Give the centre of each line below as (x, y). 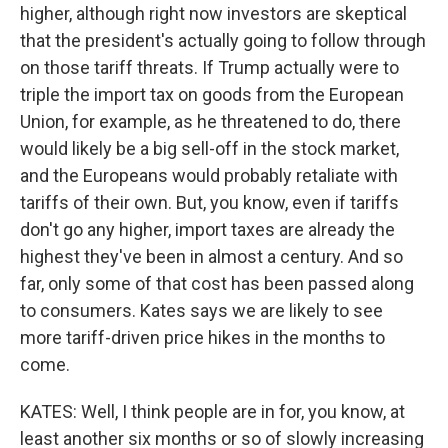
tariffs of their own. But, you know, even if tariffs (209, 202)
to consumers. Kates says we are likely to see (201, 310)
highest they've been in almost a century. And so (211, 256)
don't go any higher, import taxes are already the (207, 229)
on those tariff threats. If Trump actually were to (209, 67)
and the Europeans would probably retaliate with (209, 175)
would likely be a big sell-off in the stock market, (209, 148)
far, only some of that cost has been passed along (217, 283)
